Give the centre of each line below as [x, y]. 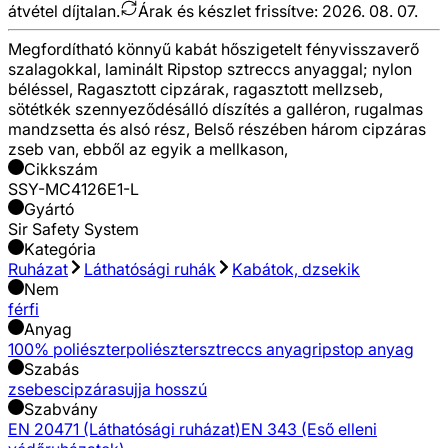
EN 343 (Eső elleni [309, 429]
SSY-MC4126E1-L [73, 189]
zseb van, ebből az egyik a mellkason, [148, 149]
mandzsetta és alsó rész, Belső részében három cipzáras [217, 129]
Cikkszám [61, 169]
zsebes [34, 389]
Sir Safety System [73, 229]
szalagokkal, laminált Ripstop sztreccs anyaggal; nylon [210, 69]
